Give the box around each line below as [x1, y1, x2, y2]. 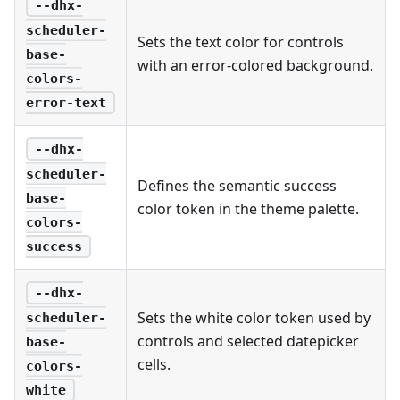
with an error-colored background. [137, 54, 373, 75]
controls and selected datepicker [137, 330, 359, 351]
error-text [26, 94, 106, 111]
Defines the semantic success [137, 175, 337, 196]
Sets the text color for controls [137, 31, 344, 52]
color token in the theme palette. [137, 198, 359, 219]
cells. [137, 354, 171, 374]
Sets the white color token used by [137, 307, 371, 328]
